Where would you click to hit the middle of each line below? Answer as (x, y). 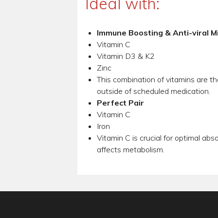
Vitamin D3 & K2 (126, 56)
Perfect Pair (120, 103)
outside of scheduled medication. (153, 91)
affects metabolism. (130, 150)
